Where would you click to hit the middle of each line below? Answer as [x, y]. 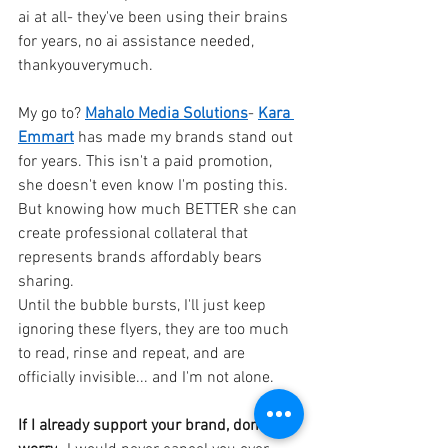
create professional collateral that [135, 234]
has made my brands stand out [187, 138]
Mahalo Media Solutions [166, 114]
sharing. [46, 282]
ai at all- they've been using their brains [155, 18]
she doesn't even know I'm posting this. [155, 186]
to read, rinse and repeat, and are [133, 354]
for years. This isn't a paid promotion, [147, 162]
